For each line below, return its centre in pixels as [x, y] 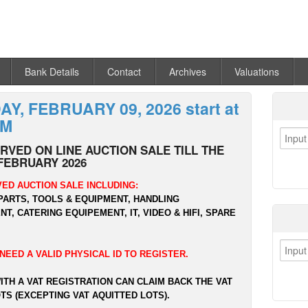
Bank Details [52, 72]
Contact [124, 72]
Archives [188, 72]
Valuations [257, 72]
